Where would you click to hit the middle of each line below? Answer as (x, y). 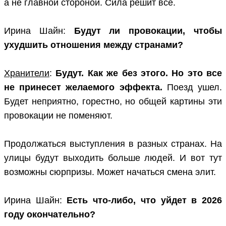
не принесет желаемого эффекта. (83, 88)
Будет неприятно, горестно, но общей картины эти (113, 102)
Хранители (27, 73)
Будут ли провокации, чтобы (148, 31)
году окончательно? (50, 215)
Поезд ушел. (192, 88)
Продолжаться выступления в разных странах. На (113, 144)
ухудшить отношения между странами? (94, 45)
